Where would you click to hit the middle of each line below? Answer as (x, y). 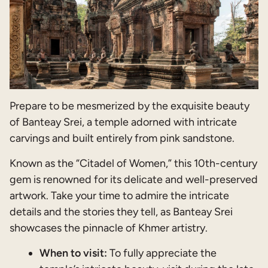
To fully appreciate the (162, 253)
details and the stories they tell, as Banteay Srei (121, 211)
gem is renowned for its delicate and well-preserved (134, 179)
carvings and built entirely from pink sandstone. (122, 138)
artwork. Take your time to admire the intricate (119, 195)
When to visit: (73, 253)
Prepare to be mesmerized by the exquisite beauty (130, 106)
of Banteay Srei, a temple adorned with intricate (123, 122)
